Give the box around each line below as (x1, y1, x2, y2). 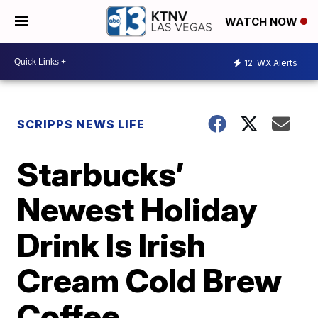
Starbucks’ (17, 154, 185, 194)
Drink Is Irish (17, 225, 207, 265)
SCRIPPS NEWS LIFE (17, 117, 146, 131)
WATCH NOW (225, 15, 300, 29)
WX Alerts (255, 57, 297, 68)
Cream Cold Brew (17, 261, 283, 300)
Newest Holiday (17, 190, 258, 229)
